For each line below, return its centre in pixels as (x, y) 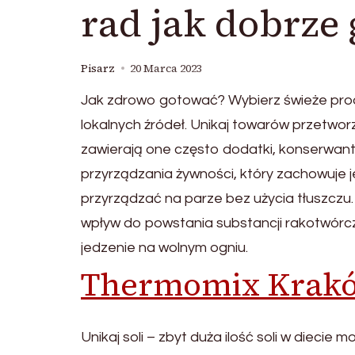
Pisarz (98, 69)
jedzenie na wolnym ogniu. (164, 248)
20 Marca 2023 (166, 69)
